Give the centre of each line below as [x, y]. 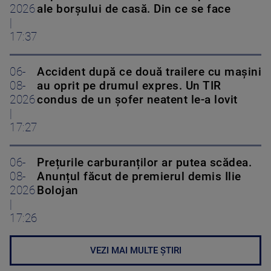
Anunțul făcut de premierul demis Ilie [139, 177]
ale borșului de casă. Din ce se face [134, 9]
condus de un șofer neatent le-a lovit [137, 100]
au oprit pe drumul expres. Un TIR [129, 86]
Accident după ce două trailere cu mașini [149, 72]
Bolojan [58, 191]
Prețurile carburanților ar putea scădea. [144, 163]
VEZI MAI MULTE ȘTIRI [135, 251]
